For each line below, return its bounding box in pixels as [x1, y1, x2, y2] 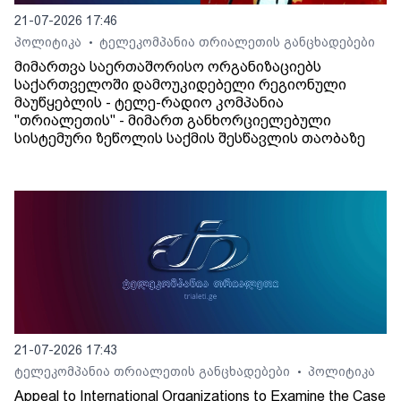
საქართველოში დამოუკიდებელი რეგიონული [14, 76, 346, 94]
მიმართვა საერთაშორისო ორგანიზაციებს [14, 58, 321, 76]
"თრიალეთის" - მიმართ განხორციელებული [14, 112, 331, 130]
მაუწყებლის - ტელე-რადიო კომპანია [14, 94, 284, 112]
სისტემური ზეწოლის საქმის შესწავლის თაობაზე [14, 130, 365, 148]
